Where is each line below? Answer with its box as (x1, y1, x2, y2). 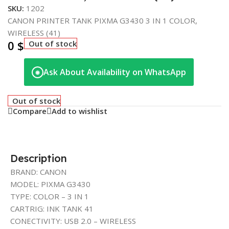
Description (10, 151, 67, 165)
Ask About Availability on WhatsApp (43, 66, 186, 78)
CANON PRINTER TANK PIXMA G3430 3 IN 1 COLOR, (8, 15, 197, 26)
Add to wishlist (52, 106, 107, 117)
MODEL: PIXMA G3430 (10, 178, 90, 189)
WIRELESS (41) (8, 28, 60, 38)
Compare (13, 106, 47, 117)
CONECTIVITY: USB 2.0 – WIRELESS (10, 215, 136, 226)
